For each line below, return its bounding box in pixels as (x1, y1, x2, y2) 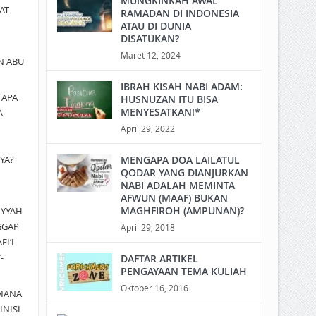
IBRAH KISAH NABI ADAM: (120, 80, 243, 93)
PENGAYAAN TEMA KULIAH (120, 265, 247, 278)
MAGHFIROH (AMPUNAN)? (120, 204, 244, 217)
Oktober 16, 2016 (120, 282, 188, 293)
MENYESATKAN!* (120, 105, 200, 119)
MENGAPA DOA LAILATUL (120, 153, 240, 166)
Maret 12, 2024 (120, 49, 181, 61)
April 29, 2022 (120, 123, 175, 134)
